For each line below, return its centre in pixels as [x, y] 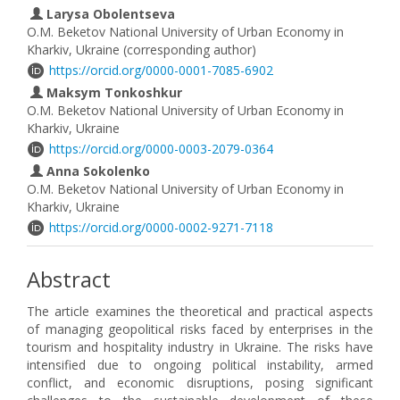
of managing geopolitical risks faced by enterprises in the [200, 329]
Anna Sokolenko [96, 171]
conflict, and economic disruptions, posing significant [200, 383]
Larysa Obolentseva [109, 14]
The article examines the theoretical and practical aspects [200, 311]
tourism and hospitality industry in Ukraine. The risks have [200, 347]
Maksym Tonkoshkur [112, 92]
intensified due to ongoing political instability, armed [200, 365]
